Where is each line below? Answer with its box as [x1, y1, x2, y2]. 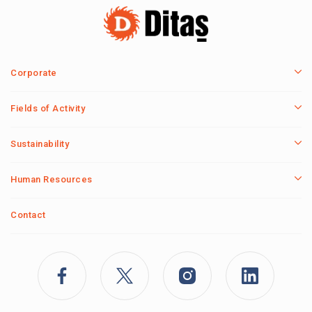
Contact [10, 210, 46, 221]
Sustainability [10, 139, 69, 150]
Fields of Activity [10, 103, 85, 114]
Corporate [10, 68, 57, 79]
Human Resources [10, 174, 93, 185]
